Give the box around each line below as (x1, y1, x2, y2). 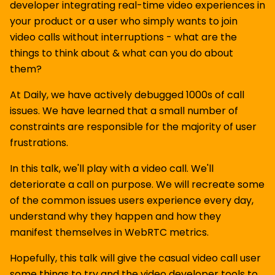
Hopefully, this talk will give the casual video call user (10, 251, 261, 265)
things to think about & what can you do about (10, 46, 233, 60)
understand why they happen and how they (10, 209, 221, 223)
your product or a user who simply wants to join (10, 14, 238, 28)
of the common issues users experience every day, (10, 193, 254, 207)
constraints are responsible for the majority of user (10, 120, 257, 134)
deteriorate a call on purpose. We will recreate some (10, 177, 265, 192)
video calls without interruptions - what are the (10, 30, 237, 44)
